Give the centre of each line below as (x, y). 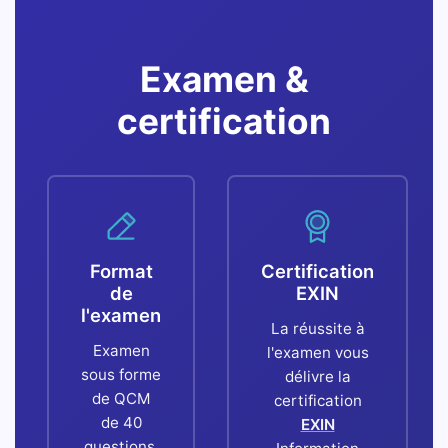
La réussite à (317, 328)
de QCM (121, 398)
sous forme (121, 374)
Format (121, 270)
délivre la (317, 376)
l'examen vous (317, 352)
